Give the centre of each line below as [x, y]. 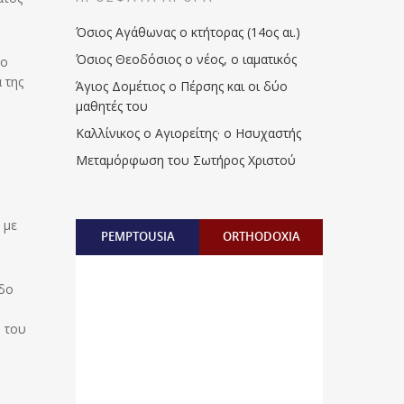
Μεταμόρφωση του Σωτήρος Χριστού [186, 160]
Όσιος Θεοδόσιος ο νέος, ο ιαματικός [187, 59]
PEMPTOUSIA [138, 236]
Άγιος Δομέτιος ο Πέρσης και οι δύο [182, 86]
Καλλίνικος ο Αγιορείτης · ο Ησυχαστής [189, 133]
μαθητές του [112, 106]
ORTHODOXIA [261, 236]
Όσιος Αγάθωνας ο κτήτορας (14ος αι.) [188, 32]
